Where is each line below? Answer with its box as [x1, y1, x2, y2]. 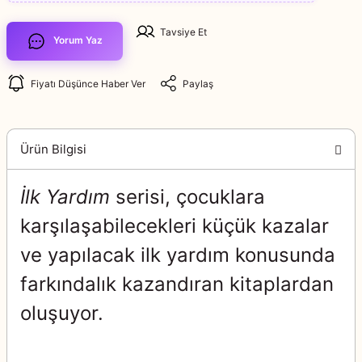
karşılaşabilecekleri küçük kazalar [20, 214, 329, 238]
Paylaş [183, 77, 213, 90]
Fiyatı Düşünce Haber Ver [31, 77, 145, 90]
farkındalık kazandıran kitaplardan [20, 272, 334, 296]
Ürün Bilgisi [20, 141, 86, 157]
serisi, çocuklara [110, 185, 265, 208]
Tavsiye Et [160, 25, 207, 38]
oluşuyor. [20, 301, 103, 325]
